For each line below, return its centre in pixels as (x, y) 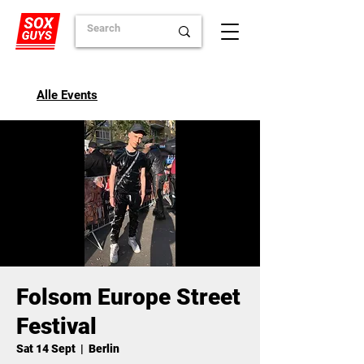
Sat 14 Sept (46, 349)
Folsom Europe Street (128, 297)
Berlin (104, 349)
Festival (56, 326)
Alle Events (67, 95)
